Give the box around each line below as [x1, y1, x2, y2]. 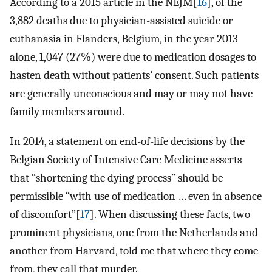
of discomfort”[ [10, 207, 80, 221]
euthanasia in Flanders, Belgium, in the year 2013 [10, 32, 238, 46]
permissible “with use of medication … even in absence [10, 189, 262, 203]
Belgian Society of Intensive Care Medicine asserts [10, 152, 242, 166]
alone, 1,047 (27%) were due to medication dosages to [10, 50, 256, 64]
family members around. [10, 105, 124, 119]
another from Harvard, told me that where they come [10, 243, 258, 257]
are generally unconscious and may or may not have [10, 87, 253, 101]
